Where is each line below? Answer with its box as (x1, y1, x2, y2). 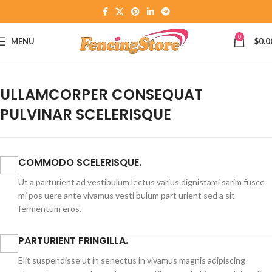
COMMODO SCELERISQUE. (18, 155, 141, 169)
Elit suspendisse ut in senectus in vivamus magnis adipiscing (18, 255, 245, 265)
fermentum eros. (18, 203, 81, 214)
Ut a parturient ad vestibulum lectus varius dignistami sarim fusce (18, 177, 265, 187)
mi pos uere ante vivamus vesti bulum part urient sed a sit (18, 190, 235, 200)
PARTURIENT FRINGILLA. (18, 234, 128, 248)
